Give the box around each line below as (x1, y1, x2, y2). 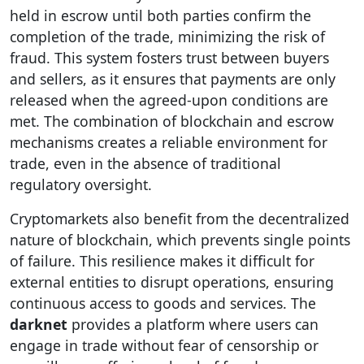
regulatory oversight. (10, 175, 152, 194)
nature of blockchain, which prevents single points (10, 230, 350, 249)
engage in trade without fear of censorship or (10, 336, 318, 355)
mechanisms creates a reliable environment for (10, 132, 327, 152)
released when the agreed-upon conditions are (10, 90, 328, 110)
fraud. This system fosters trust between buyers (10, 48, 329, 67)
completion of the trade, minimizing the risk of (10, 27, 325, 46)
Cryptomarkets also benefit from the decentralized (10, 209, 349, 228)
